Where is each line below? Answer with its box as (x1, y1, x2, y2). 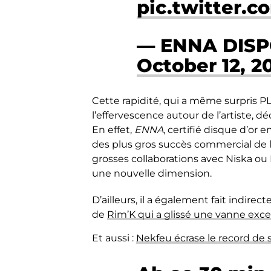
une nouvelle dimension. (92, 168, 212, 179)
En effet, (92, 124, 134, 135)
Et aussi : (92, 232, 136, 244)
